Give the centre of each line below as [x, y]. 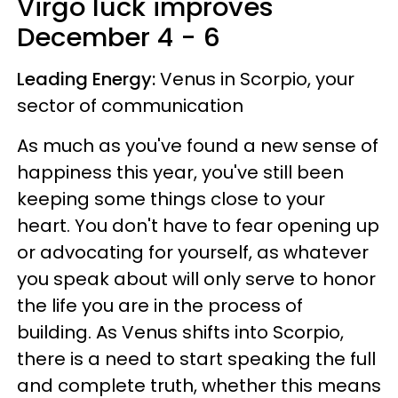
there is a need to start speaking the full [196, 358]
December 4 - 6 [122, 37]
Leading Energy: [88, 79]
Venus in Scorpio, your [257, 79]
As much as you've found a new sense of [198, 145]
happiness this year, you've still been [180, 172]
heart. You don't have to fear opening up [198, 225]
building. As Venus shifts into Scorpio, [180, 332]
